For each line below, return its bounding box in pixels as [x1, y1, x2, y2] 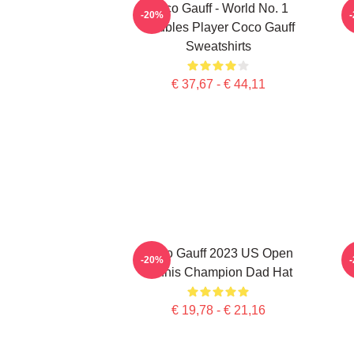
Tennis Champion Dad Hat [144, 265, 292, 279]
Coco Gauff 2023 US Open [143, 247, 293, 260]
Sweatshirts [185, 40, 251, 53]
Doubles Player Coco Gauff [141, 21, 295, 34]
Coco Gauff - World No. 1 [148, 2, 288, 15]
